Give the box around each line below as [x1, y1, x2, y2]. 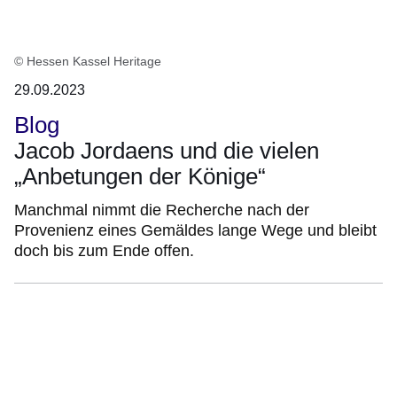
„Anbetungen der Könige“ [14, 162, 266, 190]
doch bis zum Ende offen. [14, 241, 194, 260]
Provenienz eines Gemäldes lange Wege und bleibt [14, 221, 377, 239]
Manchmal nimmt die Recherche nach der [14, 200, 309, 219]
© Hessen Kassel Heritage [14, 53, 161, 68]
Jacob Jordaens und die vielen [14, 136, 319, 164]
